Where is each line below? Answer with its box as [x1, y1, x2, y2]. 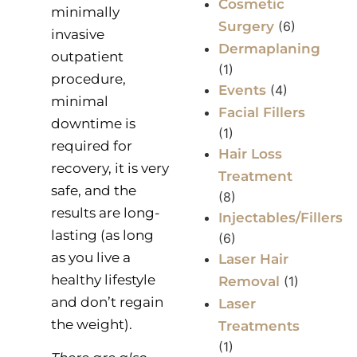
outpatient [50, 48, 124, 65]
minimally [50, 3, 120, 20]
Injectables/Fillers [218, 210, 343, 226]
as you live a [50, 249, 131, 265]
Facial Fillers [218, 104, 305, 121]
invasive [50, 25, 104, 42]
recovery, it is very [50, 159, 169, 176]
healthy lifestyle [50, 271, 155, 288]
